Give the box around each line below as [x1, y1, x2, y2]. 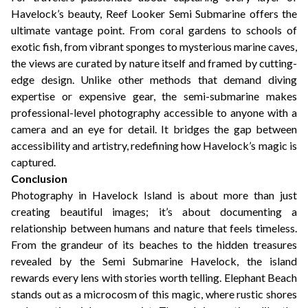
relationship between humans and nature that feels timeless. [11, 221, 297, 234]
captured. [11, 155, 56, 168]
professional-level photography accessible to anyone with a [11, 106, 297, 119]
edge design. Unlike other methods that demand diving [11, 73, 297, 86]
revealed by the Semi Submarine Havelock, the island [11, 254, 297, 267]
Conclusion [11, 172, 67, 185]
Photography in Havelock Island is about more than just [11, 188, 297, 201]
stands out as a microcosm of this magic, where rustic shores [11, 287, 297, 300]
